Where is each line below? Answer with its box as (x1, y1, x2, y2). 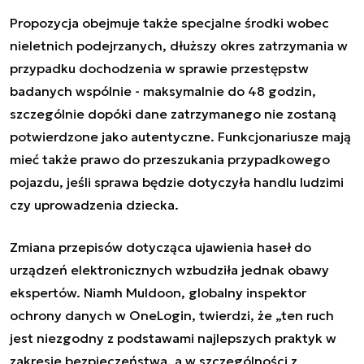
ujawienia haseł (195, 238, 291, 255)
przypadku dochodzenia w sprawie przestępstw (10, 59, 309, 76)
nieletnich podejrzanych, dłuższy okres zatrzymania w (10, 37, 348, 54)
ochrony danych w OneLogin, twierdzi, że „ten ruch (10, 306, 334, 323)
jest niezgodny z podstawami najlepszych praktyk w (10, 329, 336, 346)
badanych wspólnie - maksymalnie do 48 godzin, (10, 82, 316, 99)
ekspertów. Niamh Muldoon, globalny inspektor (10, 284, 306, 301)
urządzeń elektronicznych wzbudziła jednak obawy (10, 261, 329, 278)
